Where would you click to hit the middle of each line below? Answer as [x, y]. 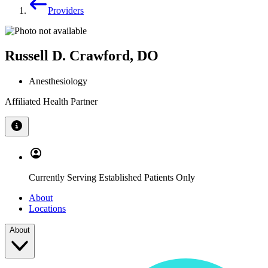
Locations [47, 209]
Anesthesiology [58, 81]
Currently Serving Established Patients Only [112, 178]
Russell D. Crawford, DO [82, 56]
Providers [66, 10]
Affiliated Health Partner [51, 102]
